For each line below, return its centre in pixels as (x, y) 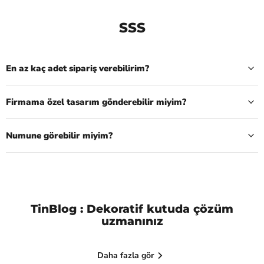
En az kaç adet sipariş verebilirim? (77, 68)
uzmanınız (132, 221)
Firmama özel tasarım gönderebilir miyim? (96, 102)
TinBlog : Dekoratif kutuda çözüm (132, 209)
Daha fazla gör (127, 255)
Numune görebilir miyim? (59, 135)
